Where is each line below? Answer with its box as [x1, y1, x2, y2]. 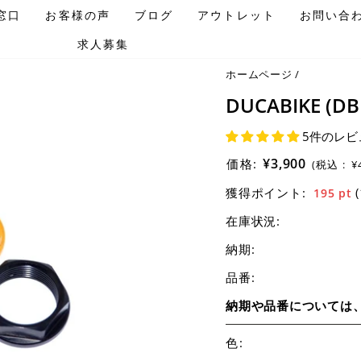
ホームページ [226, 67, 293, 81]
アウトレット [197, 6, 276, 23]
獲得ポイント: [226, 185, 306, 201]
